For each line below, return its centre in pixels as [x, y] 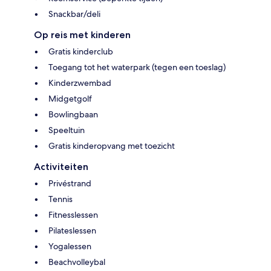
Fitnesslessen [73, 214]
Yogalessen [70, 246]
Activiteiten [61, 166]
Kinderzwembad [80, 83]
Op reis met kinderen [82, 34]
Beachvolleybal [77, 262]
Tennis [60, 199]
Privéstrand [70, 183]
